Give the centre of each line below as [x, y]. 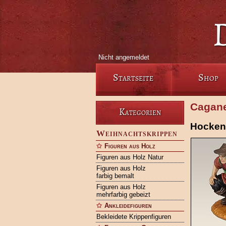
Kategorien [140, 112]
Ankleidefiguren [128, 206]
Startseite [133, 77]
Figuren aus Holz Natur [130, 157]
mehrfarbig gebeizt [123, 194]
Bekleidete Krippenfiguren [133, 217]
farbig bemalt [115, 176]
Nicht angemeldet [124, 57]
